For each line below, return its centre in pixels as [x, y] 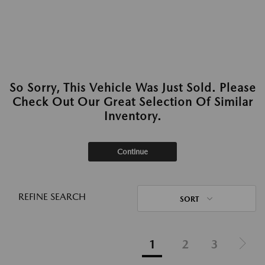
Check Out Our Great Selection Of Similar [132, 102]
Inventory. [132, 116]
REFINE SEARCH [52, 197]
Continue [132, 152]
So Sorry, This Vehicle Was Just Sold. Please [132, 88]
